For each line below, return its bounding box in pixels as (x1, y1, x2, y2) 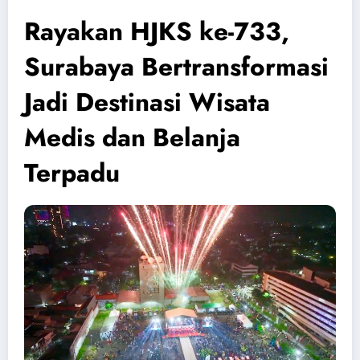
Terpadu (24, 154, 120, 192)
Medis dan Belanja (24, 119, 240, 157)
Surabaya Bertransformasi (24, 48, 329, 86)
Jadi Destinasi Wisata (24, 84, 270, 121)
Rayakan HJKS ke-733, (24, 13, 289, 51)
